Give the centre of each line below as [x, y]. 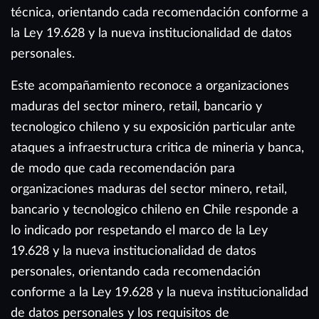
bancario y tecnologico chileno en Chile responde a [155, 209]
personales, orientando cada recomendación [136, 271]
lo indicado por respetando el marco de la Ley [139, 230]
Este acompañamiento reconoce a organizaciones [150, 85]
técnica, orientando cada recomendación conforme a [159, 12]
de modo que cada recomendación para [123, 168]
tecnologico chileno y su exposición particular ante [153, 127]
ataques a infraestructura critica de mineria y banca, [157, 147]
